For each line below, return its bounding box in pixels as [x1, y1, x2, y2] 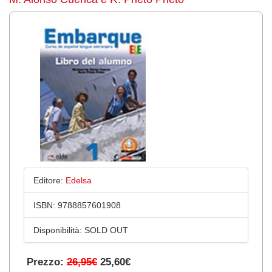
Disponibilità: [33, 225, 82, 235]
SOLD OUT [82, 225, 128, 235]
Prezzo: [27, 256, 67, 268]
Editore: [33, 175, 63, 185]
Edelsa [66, 175, 92, 185]
